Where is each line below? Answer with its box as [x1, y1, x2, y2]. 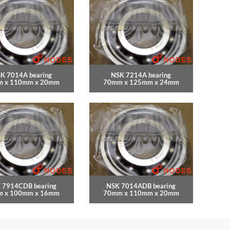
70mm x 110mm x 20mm [103, 189, 179, 198]
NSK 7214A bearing [111, 71, 171, 80]
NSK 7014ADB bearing [106, 182, 176, 190]
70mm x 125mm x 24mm [103, 78, 179, 87]
